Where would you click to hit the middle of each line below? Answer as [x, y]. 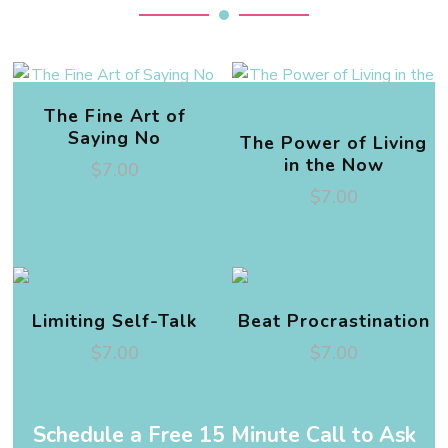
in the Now [333, 165]
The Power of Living [333, 143]
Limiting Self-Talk [114, 321]
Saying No [114, 138]
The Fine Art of [114, 116]
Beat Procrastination [333, 321]
